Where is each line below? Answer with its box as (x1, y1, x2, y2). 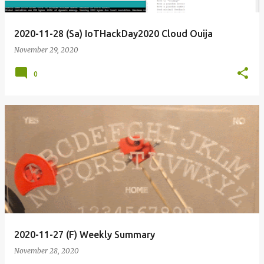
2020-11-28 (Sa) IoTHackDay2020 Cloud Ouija (14, 28, 213, 39)
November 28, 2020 (14, 246, 79, 255)
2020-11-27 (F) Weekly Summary (14, 229, 155, 240)
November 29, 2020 (14, 45, 78, 54)
